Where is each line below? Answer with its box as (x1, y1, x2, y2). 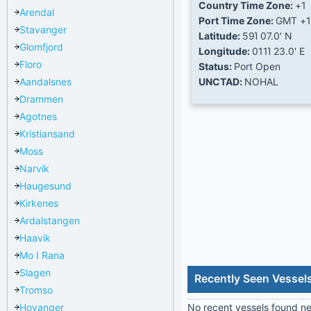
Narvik (19, 162, 49, 174)
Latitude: (199, 29, 242, 42)
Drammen (19, 92, 63, 105)
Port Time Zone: (199, 14, 276, 26)
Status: (199, 60, 234, 72)
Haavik (19, 231, 51, 244)
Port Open (234, 60, 280, 72)
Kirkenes (19, 196, 58, 209)
